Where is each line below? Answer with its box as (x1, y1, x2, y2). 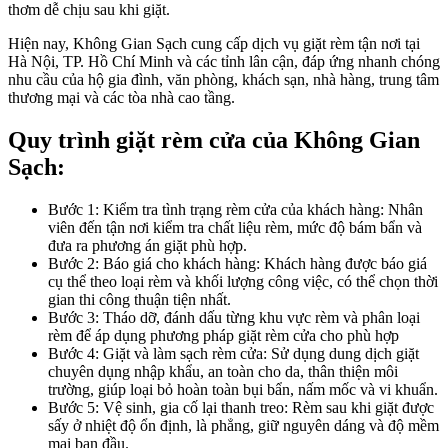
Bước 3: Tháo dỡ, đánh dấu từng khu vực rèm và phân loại (48, 308, 420, 326)
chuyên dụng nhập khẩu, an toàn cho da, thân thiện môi (48, 362, 398, 380)
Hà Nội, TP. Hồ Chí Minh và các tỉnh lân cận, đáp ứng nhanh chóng (8, 53, 440, 71)
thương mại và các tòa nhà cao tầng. (8, 89, 235, 107)
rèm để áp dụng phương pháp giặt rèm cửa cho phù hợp (48, 326, 399, 344)
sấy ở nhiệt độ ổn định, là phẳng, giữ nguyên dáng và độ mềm (48, 416, 439, 434)
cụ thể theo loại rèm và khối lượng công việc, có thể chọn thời (48, 272, 438, 290)
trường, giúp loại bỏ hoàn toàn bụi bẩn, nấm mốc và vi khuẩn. (48, 380, 438, 398)
